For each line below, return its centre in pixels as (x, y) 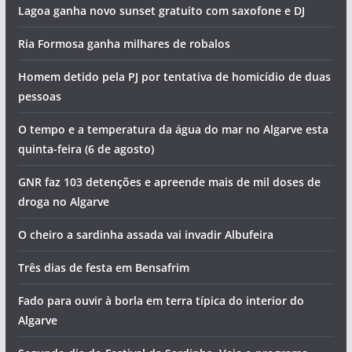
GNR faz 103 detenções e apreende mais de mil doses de (169, 181)
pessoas (39, 96)
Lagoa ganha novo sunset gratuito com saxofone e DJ (161, 10)
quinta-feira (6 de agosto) (86, 148)
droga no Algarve (63, 201)
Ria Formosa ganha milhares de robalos (124, 43)
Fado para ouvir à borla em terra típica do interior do (161, 300)
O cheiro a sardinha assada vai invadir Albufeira (145, 234)
